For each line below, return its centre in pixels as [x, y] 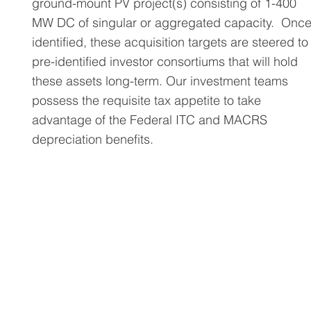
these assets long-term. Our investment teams [160, 81]
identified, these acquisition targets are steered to [170, 42]
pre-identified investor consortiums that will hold [165, 61]
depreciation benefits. [93, 139]
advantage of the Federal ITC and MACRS [150, 120]
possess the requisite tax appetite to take [146, 100]
